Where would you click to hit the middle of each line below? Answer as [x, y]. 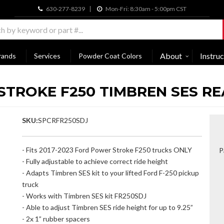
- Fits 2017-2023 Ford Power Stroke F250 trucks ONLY [107, 150]
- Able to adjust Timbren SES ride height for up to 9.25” [107, 207]
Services [47, 56]
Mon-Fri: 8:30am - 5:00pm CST [145, 9]
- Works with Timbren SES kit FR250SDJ [84, 196]
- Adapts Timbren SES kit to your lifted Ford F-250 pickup [110, 173]
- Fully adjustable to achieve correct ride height [95, 161]
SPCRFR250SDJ [63, 120]
